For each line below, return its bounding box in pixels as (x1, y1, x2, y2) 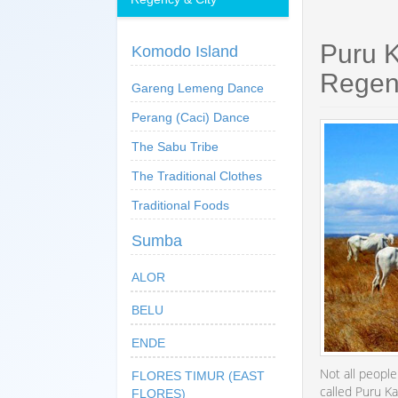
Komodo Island (131, 42, 238, 60)
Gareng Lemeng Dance (131, 80, 264, 95)
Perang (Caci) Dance (131, 109, 250, 124)
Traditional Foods (131, 197, 229, 212)
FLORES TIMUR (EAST (131, 368, 265, 383)
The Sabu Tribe (131, 139, 219, 154)
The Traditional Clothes (131, 168, 262, 183)
